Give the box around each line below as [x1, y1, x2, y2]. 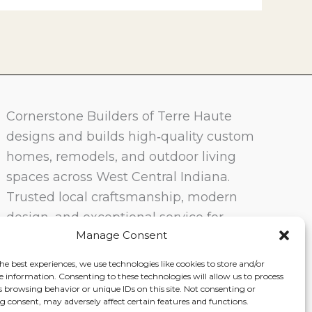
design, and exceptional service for [6, 210, 224, 225]
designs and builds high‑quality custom [6, 129, 255, 144]
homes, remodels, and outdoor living [6, 149, 237, 164]
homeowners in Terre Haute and [6, 230, 211, 245]
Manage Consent [76, 228, 168, 242]
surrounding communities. [6, 250, 173, 265]
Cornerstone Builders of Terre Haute [6, 109, 233, 124]
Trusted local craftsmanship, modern [6, 189, 238, 205]
